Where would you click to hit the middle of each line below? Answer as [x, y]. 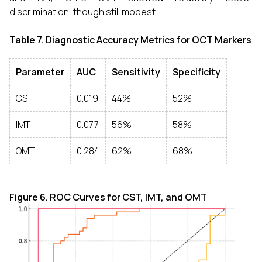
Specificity [196, 72]
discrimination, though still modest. [83, 12]
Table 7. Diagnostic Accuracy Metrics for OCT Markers [130, 40]
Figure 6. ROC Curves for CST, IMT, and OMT [108, 197]
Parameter [40, 72]
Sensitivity [136, 72]
